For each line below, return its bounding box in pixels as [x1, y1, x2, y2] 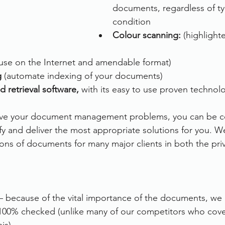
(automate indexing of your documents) [2, 70, 163, 81]
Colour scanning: [113, 30, 183, 41]
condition [113, 16, 151, 27]
